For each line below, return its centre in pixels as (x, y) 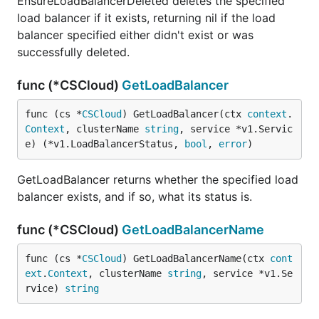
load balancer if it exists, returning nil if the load (146, 18)
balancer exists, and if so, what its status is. (135, 197)
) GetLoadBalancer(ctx (184, 114)
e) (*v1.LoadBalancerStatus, (105, 144)
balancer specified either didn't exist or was (135, 35)
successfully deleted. (73, 52)
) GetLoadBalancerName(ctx (196, 258)
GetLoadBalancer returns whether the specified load (158, 179)
